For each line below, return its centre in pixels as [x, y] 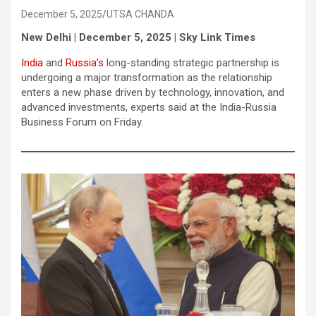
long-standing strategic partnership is [192, 62]
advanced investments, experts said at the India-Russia [149, 107]
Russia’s [85, 62]
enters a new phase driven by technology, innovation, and [153, 92]
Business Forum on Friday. [82, 122]
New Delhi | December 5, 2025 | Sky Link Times [138, 37]
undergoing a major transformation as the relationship [147, 77]
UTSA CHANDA [140, 14]
